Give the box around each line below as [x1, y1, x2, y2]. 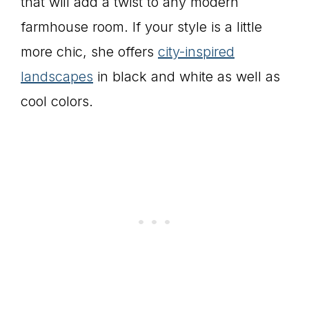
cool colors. [21, 93, 93, 110]
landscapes [21, 68, 93, 85]
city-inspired [158, 43, 235, 60]
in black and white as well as [93, 68, 280, 85]
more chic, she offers [21, 43, 158, 60]
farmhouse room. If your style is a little [21, 19, 262, 35]
